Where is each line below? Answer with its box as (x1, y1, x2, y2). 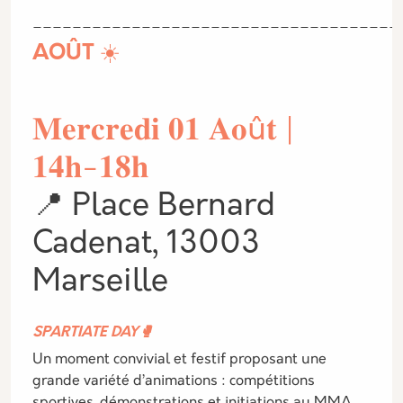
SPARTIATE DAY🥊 (32, 326, 153, 340)
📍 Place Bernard (32, 192, 275, 223)
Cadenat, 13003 (32, 229, 260, 261)
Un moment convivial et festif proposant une (32, 353, 327, 367)
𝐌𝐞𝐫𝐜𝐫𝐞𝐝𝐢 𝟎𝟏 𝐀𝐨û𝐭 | (32, 116, 294, 148)
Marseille (32, 267, 168, 299)
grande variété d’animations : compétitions (32, 374, 315, 389)
